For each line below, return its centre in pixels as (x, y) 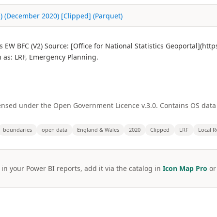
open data (54, 130)
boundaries (17, 130)
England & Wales (98, 130)
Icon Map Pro (185, 168)
